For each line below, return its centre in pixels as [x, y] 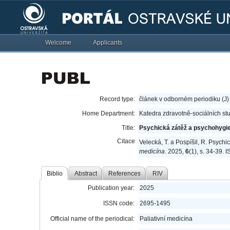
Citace [126, 141]
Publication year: [111, 188]
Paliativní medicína [166, 219]
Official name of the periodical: [93, 219]
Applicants [108, 43]
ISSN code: [119, 203]
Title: [129, 128]
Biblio [55, 173]
